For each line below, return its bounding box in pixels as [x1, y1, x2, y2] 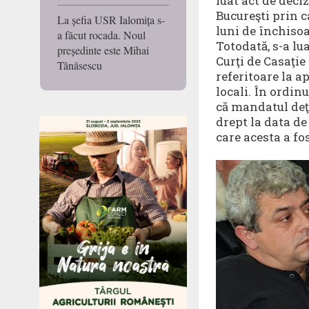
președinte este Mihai [57, 43, 149, 58]
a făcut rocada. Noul [57, 28, 146, 43]
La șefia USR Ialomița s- [57, 12, 165, 28]
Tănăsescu [57, 58, 102, 73]
